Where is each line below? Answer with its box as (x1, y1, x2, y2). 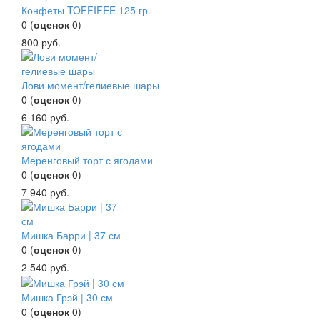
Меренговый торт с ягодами (21, 152, 153, 167)
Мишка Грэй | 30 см (21, 289, 113, 304)
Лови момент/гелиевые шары (21, 77, 159, 92)
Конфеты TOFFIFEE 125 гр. (21, 2, 151, 17)
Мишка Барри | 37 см (21, 227, 121, 242)
